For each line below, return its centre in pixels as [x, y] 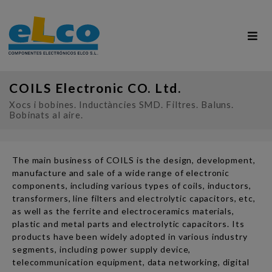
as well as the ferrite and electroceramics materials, [123, 211]
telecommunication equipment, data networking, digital [131, 262]
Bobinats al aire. [46, 115]
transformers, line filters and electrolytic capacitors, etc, [134, 199]
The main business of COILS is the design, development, [134, 160]
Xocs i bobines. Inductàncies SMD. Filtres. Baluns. [122, 105]
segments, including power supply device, [102, 250]
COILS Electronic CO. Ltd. [95, 88]
